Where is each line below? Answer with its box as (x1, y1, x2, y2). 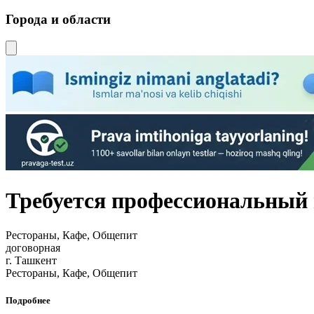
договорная (6, 241, 60, 254)
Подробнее (6, 294, 50, 306)
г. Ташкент (6, 254, 57, 266)
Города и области (6, 12, 111, 27)
